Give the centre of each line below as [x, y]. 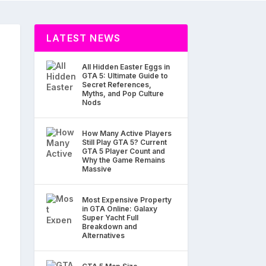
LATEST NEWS [84, 38]
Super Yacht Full [110, 217]
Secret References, [117, 84]
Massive [97, 169]
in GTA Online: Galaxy [120, 208]
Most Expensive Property [127, 199]
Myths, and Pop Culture [123, 93]
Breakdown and [110, 226]
